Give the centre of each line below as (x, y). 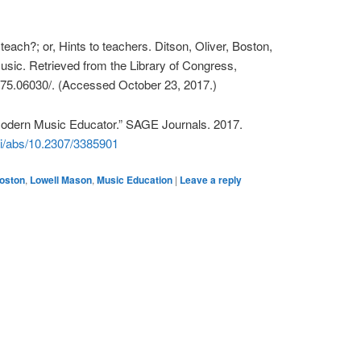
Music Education (135, 180)
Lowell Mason (61, 180)
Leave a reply (211, 180)
